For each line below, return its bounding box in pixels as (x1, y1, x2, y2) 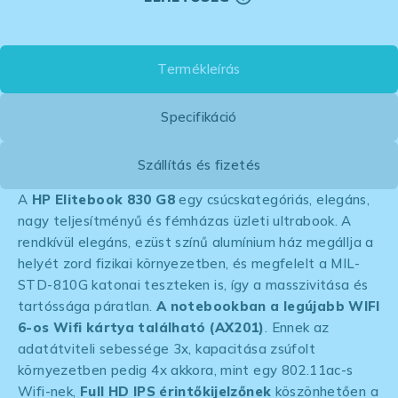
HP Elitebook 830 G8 (28, 190, 175, 208)
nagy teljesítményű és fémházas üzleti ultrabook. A (18, 211, 352, 229)
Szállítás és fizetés (137, 155, 261, 173)
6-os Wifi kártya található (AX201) (18, 318, 265, 336)
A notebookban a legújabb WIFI (155, 297, 380, 314)
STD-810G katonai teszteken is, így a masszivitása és (18, 275, 369, 293)
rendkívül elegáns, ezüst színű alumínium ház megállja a (18, 233, 374, 251)
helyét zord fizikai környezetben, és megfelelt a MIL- (18, 254, 360, 272)
